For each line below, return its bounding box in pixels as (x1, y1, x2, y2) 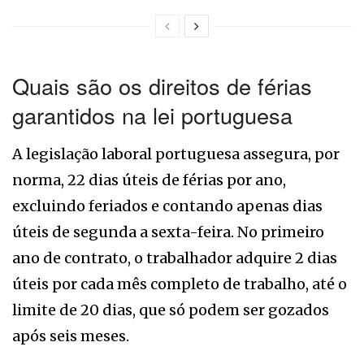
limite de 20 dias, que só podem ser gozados (12, 300, 329, 319)
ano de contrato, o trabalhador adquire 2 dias (12, 248, 337, 267)
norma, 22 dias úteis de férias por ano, (12, 170, 286, 189)
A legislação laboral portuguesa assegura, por (12, 144, 340, 163)
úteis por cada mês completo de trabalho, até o (12, 274, 347, 293)
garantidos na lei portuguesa (12, 99, 292, 132)
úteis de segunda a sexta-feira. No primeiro (12, 222, 324, 241)
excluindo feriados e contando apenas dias (12, 196, 323, 215)
